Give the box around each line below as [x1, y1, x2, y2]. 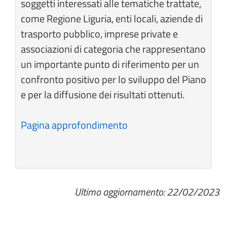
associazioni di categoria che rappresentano [21, 41, 206, 57]
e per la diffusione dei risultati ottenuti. [21, 87, 184, 103]
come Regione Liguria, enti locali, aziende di [21, 11, 203, 27]
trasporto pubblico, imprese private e [21, 26, 178, 42]
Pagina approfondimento [21, 117, 128, 133]
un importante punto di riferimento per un [21, 56, 199, 72]
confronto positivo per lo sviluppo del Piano [21, 71, 206, 88]
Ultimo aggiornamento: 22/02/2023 [74, 184, 219, 200]
